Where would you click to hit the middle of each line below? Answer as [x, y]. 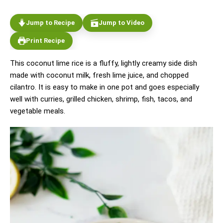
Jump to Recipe [50, 22]
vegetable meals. [38, 111]
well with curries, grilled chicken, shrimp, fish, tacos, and [101, 99]
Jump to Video [121, 22]
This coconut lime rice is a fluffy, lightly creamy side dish [104, 63]
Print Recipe [45, 40]
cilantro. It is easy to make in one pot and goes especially [105, 87]
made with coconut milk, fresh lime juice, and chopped [99, 75]
